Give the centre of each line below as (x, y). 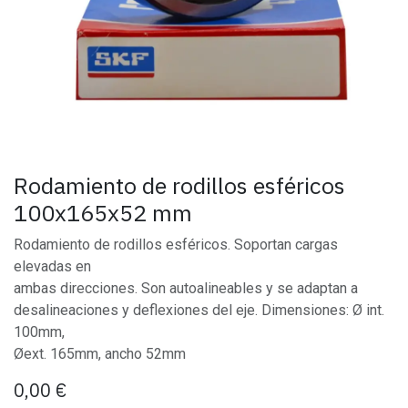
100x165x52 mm (103, 213)
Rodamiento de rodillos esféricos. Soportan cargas (176, 245)
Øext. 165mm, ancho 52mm (100, 354)
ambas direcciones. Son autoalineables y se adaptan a (186, 288)
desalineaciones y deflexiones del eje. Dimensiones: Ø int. (199, 310)
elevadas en (52, 266)
